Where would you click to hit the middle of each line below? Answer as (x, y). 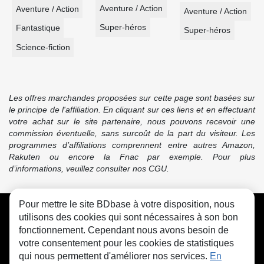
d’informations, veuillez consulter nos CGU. (89, 169)
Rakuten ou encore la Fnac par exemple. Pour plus (132, 157)
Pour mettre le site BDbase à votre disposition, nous (127, 204)
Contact (141, 205)
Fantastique (38, 28)
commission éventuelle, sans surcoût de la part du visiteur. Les (132, 133)
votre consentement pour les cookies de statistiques (126, 243)
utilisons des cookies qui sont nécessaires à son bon (128, 217)
